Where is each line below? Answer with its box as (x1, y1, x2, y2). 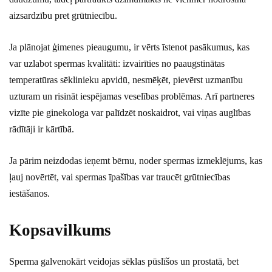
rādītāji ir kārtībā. (9, 124, 74, 135)
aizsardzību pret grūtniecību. (9, 10, 117, 21)
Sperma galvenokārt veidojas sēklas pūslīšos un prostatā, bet (9, 256, 239, 267)
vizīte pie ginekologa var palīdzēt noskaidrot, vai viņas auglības (9, 107, 251, 118)
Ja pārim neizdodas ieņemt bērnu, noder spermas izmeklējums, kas (9, 155, 262, 166)
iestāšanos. (9, 188, 50, 199)
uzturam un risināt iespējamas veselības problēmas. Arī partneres (9, 91, 254, 102)
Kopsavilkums (9, 221, 111, 240)
